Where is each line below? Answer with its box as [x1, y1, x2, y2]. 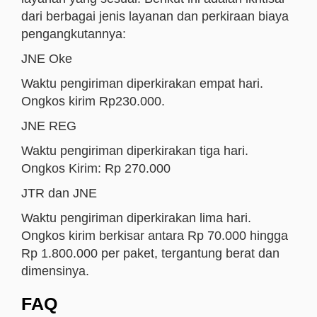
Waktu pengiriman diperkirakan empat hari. [21, 76, 263, 91]
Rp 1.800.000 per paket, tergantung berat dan [21, 246, 279, 260]
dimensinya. [21, 264, 89, 278]
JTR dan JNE [21, 186, 97, 200]
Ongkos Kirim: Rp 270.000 [21, 161, 171, 175]
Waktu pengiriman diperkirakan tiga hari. [21, 144, 248, 158]
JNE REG [21, 119, 76, 133]
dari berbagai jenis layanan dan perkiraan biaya [21, 9, 289, 23]
